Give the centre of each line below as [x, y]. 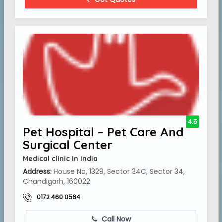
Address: [37, 171]
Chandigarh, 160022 [56, 181]
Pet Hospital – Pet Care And [103, 132]
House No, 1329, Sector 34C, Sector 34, [118, 171]
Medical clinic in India [60, 159]
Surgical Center [68, 145]
